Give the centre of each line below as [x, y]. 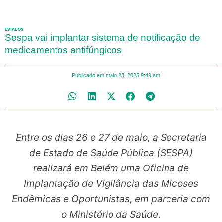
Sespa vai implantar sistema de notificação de [103, 37]
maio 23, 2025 [122, 75]
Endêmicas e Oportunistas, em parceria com [111, 198]
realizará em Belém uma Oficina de [111, 168]
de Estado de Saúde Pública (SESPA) [111, 152]
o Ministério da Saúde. [111, 214]
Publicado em [88, 75]
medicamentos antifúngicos [63, 50]
